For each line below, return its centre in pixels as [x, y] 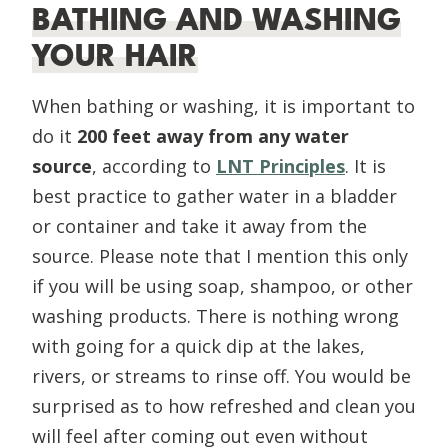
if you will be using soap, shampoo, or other [222, 285]
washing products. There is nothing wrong [215, 315]
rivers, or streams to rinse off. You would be [221, 375]
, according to [151, 165]
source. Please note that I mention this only [220, 255]
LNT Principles [280, 165]
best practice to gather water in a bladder [214, 195]
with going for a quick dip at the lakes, [198, 345]
